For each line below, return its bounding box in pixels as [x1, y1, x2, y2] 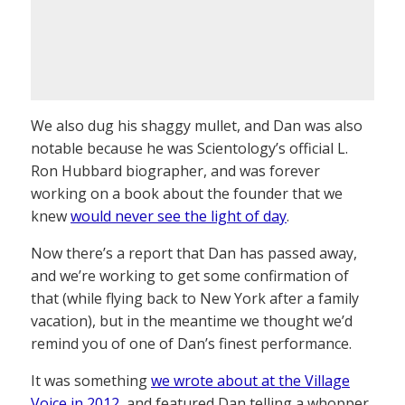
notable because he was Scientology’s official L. [31, 137, 348, 158]
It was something [31, 370, 151, 391]
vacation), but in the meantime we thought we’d [31, 310, 353, 331]
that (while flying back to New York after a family [31, 287, 359, 308]
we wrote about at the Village [151, 370, 350, 391]
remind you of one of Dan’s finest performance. [31, 333, 352, 353]
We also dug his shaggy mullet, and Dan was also [31, 115, 363, 136]
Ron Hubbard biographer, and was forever [31, 160, 320, 181]
